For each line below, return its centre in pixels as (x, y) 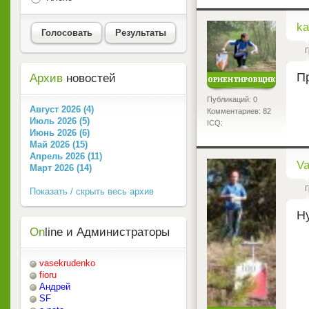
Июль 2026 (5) (60, 121)
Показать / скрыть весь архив (92, 192)
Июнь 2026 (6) (60, 133)
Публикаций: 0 (232, 100)
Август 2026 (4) (62, 110)
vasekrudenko (67, 263)
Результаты (140, 32)
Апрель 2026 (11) (66, 157)
